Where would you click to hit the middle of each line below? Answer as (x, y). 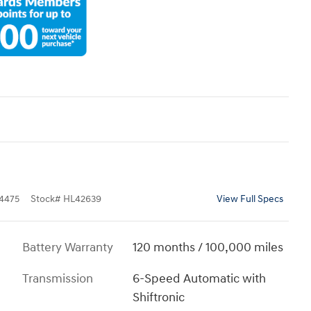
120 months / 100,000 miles (208, 247)
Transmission (58, 278)
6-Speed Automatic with (200, 278)
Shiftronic (159, 297)
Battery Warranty (68, 247)
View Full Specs (250, 199)
